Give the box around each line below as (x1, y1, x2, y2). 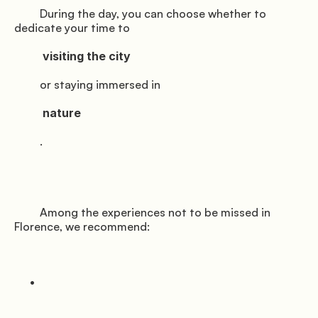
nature (14, 106, 43, 121)
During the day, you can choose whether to (14, 6, 40, 21)
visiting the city (14, 49, 43, 64)
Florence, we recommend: (14, 219, 150, 234)
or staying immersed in (14, 77, 40, 92)
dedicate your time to (14, 21, 130, 35)
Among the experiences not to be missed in (14, 205, 40, 220)
